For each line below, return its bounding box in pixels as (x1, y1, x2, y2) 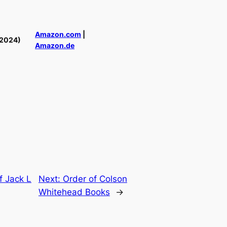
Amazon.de (35, 41, 74, 50)
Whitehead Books (38, 186, 110, 197)
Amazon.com (35, 29, 81, 39)
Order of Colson (62, 173, 127, 184)
